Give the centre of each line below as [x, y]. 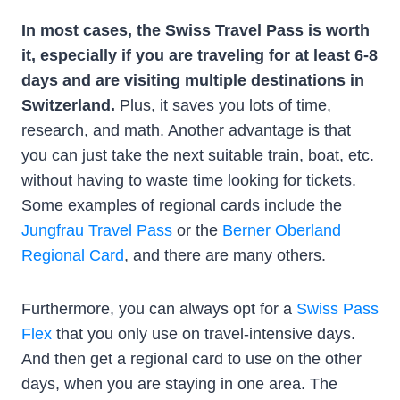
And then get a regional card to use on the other [192, 359]
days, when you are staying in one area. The [179, 384]
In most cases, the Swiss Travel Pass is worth [196, 31]
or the [197, 231]
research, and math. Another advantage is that [186, 131]
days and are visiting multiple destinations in [193, 81]
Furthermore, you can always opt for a [159, 309]
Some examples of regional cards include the [182, 206]
